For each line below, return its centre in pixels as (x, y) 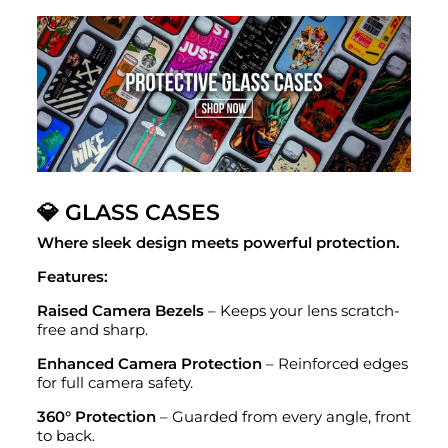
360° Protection (96, 416)
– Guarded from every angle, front (283, 416)
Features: (72, 276)
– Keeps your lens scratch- (302, 310)
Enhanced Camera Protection (149, 363)
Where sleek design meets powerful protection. (218, 242)
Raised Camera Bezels (120, 310)
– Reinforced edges (335, 363)
